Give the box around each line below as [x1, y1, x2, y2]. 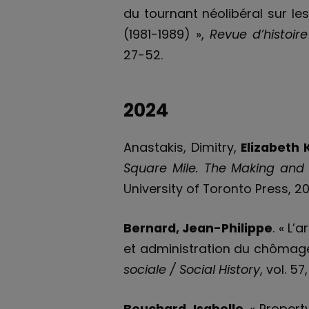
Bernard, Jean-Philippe [123, 219, 273, 237]
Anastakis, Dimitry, [123, 139, 241, 157]
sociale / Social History [123, 260, 261, 278]
